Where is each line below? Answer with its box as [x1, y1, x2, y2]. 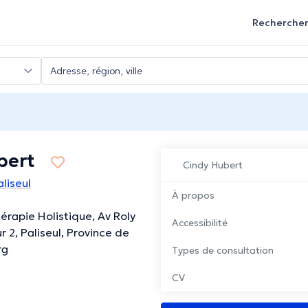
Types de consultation [172, 244, 274, 257]
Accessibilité [172, 217, 228, 230]
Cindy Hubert [183, 159, 243, 172]
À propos [172, 189, 214, 202]
